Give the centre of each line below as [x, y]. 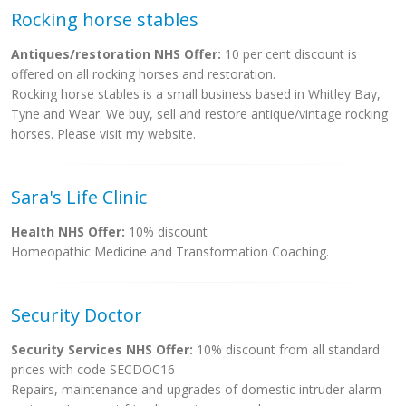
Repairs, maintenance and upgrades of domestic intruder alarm [196, 389]
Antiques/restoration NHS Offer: [116, 54]
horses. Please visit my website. [103, 134]
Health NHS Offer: [68, 232]
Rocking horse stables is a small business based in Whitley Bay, [196, 94]
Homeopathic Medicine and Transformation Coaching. [170, 251]
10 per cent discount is [289, 54]
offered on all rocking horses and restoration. [143, 74]
